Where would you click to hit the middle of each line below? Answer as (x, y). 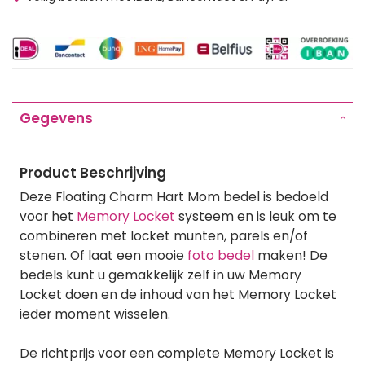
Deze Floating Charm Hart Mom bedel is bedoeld (174, 196)
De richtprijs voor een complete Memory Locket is (177, 353)
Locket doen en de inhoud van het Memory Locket (178, 294)
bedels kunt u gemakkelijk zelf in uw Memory (161, 275)
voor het (48, 216)
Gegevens (56, 118)
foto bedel (221, 255)
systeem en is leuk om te (256, 216)
